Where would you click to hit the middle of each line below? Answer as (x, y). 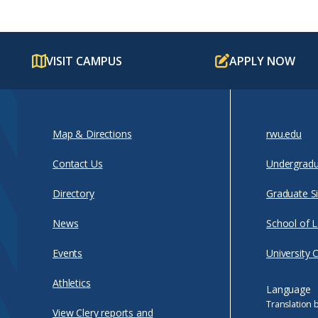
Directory (73, 193)
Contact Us (78, 164)
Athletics (72, 283)
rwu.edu (284, 134)
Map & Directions (92, 134)
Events (68, 253)
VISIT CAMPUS (84, 61)
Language (289, 289)
